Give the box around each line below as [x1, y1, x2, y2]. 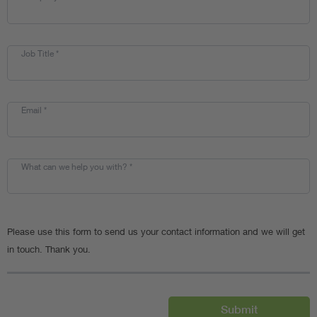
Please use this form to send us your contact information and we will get [7, 226, 305, 237]
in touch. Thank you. [7, 243, 91, 255]
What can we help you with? [21, 161, 129, 172]
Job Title [21, 48, 56, 59]
